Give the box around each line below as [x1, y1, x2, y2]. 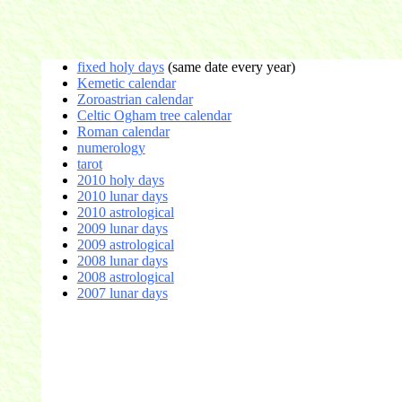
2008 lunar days [76, 253, 168, 269]
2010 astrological [76, 205, 174, 221]
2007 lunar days [76, 285, 168, 301]
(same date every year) [163, 59, 295, 75]
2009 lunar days [76, 221, 168, 237]
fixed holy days [76, 59, 164, 75]
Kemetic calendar [76, 75, 176, 92]
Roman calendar [76, 124, 170, 140]
